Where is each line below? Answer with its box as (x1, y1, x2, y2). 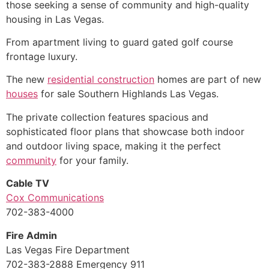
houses (6, 88, 38, 100)
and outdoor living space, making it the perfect (6, 139, 221, 152)
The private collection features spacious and (6, 110, 208, 123)
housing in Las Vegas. (6, 13, 104, 25)
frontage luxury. (6, 50, 77, 62)
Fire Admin (6, 229, 57, 241)
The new (6, 73, 47, 86)
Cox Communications (6, 192, 104, 204)
